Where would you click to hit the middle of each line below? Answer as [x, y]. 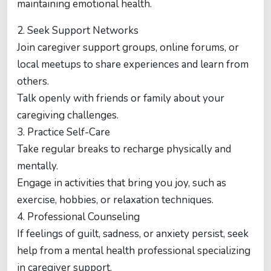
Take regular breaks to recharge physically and [124, 149]
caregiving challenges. [68, 115]
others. [33, 81]
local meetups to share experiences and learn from [133, 64]
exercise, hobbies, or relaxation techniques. [115, 200]
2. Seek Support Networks [78, 31]
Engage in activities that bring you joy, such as [122, 183]
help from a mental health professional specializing [134, 251]
